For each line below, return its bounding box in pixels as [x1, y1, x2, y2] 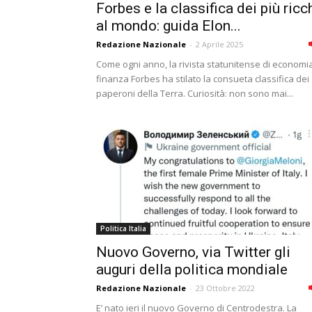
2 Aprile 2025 [196, 39, 243, 49]
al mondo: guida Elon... [96, 17, 241, 34]
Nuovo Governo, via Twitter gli [96, 244, 290, 260]
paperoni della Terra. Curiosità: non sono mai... [96, 87, 293, 100]
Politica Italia [100, 224, 146, 233]
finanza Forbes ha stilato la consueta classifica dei [96, 72, 309, 85]
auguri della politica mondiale [96, 261, 288, 278]
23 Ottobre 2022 [196, 283, 255, 293]
